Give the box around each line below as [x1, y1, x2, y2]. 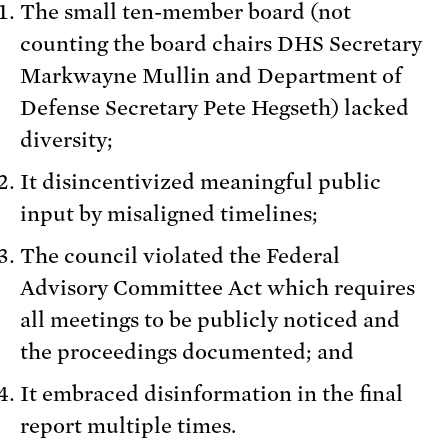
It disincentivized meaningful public [20, 170, 381, 195]
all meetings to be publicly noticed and [20, 308, 400, 333]
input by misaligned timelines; [20, 202, 318, 227]
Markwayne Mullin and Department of [20, 64, 402, 89]
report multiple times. [20, 414, 236, 439]
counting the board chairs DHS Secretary [20, 32, 422, 57]
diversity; [20, 128, 113, 153]
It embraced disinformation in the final [20, 382, 403, 407]
